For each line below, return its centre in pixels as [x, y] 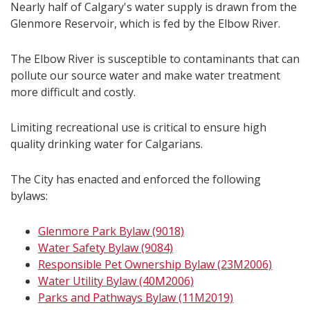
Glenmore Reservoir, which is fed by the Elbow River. [145, 23]
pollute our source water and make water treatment [145, 75]
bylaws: [29, 195]
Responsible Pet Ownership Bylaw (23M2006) [155, 264]
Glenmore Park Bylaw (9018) [111, 231]
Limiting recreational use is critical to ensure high [138, 127]
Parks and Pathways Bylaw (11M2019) [136, 297]
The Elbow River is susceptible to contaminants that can [155, 58]
